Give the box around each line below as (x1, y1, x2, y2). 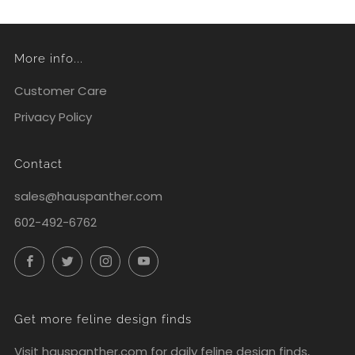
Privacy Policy (14, 109, 92, 125)
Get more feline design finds (14, 312, 192, 326)
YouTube (157, 250, 209, 266)
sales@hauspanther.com (14, 188, 162, 204)
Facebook (43, 250, 101, 266)
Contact (14, 157, 63, 171)
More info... (14, 52, 83, 66)
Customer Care (14, 82, 107, 99)
